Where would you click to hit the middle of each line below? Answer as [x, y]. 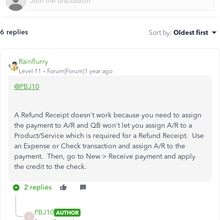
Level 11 [30, 71]
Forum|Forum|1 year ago [80, 71]
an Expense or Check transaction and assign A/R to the [100, 146]
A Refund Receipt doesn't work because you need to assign [108, 115]
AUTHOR [67, 212]
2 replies [38, 187]
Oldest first [191, 32]
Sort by [159, 32]
